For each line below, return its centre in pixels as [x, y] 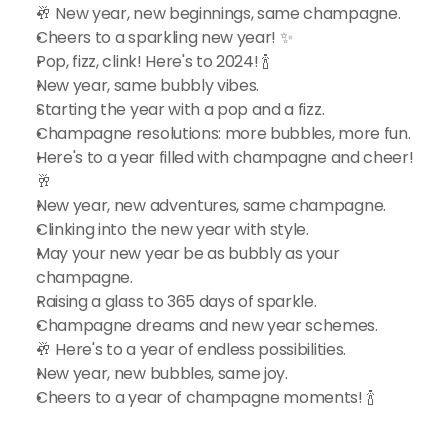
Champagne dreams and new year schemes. [207, 325]
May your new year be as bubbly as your [188, 253]
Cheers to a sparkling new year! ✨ [164, 37]
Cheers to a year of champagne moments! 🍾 [205, 397]
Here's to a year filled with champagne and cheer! [225, 157]
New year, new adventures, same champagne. [211, 205]
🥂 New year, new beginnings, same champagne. [218, 13]
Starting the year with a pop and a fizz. [180, 109]
